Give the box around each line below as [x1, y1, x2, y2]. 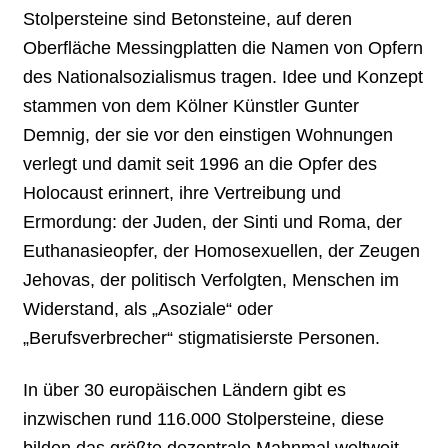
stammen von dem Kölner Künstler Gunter [23, 95, 360, 116]
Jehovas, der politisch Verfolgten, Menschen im [23, 269, 400, 290]
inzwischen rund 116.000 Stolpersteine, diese [23, 409, 385, 430]
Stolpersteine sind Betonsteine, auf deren [23, 8, 353, 29]
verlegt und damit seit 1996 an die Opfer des [23, 153, 378, 174]
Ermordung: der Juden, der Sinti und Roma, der [23, 211, 403, 232]
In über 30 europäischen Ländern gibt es [23, 380, 347, 401]
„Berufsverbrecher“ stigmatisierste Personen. [23, 327, 381, 348]
